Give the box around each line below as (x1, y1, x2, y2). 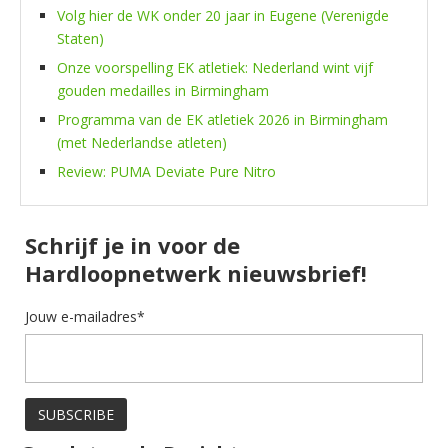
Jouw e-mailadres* (25, 306, 145, 326)
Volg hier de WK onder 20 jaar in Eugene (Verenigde (57, 5, 389, 25)
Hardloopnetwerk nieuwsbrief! (25, 257, 367, 288)
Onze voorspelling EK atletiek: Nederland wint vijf (57, 57, 373, 77)
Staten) (57, 28, 104, 48)
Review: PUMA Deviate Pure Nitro (57, 161, 276, 181)
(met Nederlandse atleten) (57, 132, 227, 152)
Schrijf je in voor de (25, 229, 240, 260)
